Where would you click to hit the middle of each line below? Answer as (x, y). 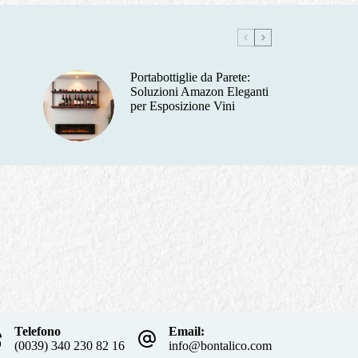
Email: (187, 332)
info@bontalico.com (221, 346)
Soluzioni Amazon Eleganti (199, 91)
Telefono (38, 332)
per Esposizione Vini (182, 105)
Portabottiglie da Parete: (190, 77)
